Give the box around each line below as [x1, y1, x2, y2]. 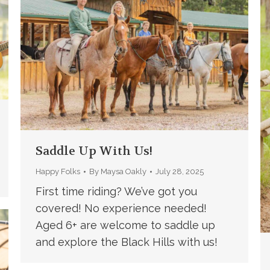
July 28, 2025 [155, 166, 204, 176]
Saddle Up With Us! [35, 143, 152, 159]
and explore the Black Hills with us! [35, 235, 218, 248]
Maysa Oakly [100, 166, 146, 176]
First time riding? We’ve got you [35, 184, 197, 198]
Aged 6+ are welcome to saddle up [35, 218, 215, 231]
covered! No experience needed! [35, 201, 207, 215]
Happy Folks [35, 166, 80, 176]
